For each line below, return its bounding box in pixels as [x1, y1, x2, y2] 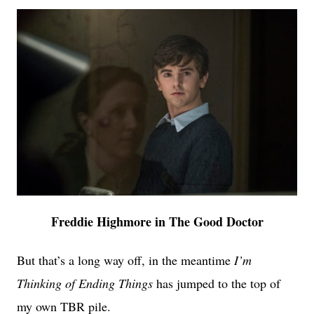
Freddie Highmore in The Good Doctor [50, 212, 264, 231]
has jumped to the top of [153, 274, 280, 292]
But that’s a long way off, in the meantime [17, 251, 234, 268]
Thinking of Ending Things [17, 274, 153, 292]
